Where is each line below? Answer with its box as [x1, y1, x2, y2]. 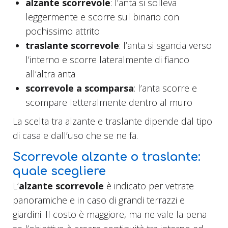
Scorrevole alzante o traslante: [13, 151, 201, 164]
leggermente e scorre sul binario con [25, 11, 179, 23]
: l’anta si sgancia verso [119, 39, 212, 52]
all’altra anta [25, 68, 75, 80]
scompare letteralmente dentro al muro [25, 96, 192, 109]
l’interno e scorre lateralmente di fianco [25, 53, 189, 66]
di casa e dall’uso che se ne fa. [13, 129, 138, 142]
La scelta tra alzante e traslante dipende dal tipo [13, 115, 212, 128]
